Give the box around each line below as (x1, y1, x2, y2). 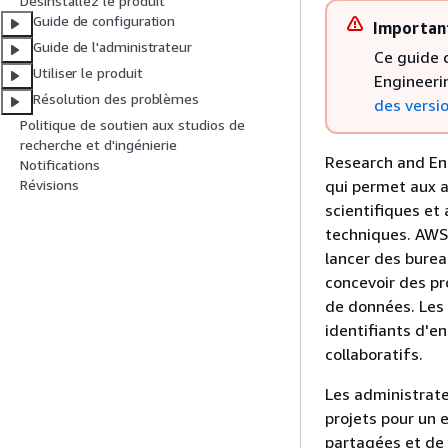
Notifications (20, 156, 100, 174)
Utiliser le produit (33, 64, 143, 82)
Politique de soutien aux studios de (20, 116, 245, 134)
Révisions (20, 176, 79, 194)
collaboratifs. (325, 344, 423, 364)
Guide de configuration (33, 12, 176, 30)
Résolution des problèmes (33, 90, 200, 108)
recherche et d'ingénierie (20, 136, 177, 154)
